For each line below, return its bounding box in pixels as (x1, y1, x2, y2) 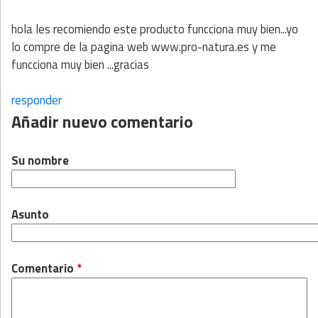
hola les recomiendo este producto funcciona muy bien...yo (11, 19, 298, 38)
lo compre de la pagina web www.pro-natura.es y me (11, 37, 276, 56)
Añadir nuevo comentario (11, 108, 193, 134)
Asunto (11, 205, 49, 224)
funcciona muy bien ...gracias (11, 55, 149, 74)
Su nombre (11, 150, 69, 170)
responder (11, 90, 62, 109)
